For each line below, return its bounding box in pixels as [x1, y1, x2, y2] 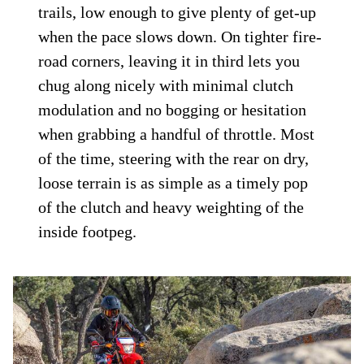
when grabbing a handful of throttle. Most [38, 125, 315, 144]
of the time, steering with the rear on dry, [38, 149, 310, 168]
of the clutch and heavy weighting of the [38, 198, 305, 217]
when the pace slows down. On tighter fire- [38, 28, 323, 46]
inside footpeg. [38, 223, 137, 241]
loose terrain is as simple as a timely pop [38, 174, 309, 193]
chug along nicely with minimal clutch [38, 76, 294, 95]
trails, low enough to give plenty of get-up [38, 3, 317, 22]
